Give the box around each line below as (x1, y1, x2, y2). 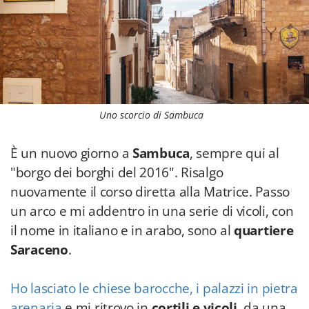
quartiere (234, 221, 294, 239)
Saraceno (10, 241, 68, 259)
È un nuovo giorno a (10, 144, 132, 162)
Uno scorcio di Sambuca (99, 108, 204, 121)
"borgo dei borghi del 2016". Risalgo (10, 163, 223, 181)
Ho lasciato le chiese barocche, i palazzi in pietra (10, 279, 298, 297)
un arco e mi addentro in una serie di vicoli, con (10, 202, 294, 220)
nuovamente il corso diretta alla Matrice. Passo (10, 183, 290, 201)
